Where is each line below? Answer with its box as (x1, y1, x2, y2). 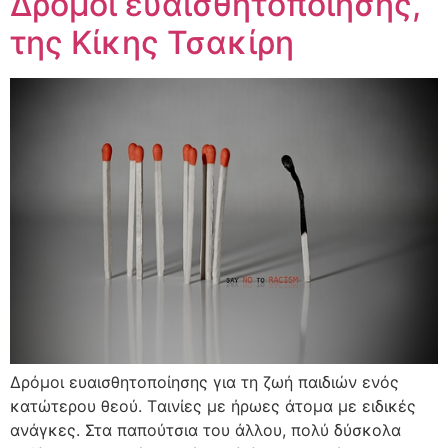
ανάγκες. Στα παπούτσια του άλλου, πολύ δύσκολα (10, 420, 401, 441)
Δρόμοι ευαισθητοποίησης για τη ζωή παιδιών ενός (10, 372, 399, 393)
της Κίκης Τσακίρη (10, 22, 294, 62)
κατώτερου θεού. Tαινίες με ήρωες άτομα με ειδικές (10, 396, 416, 417)
